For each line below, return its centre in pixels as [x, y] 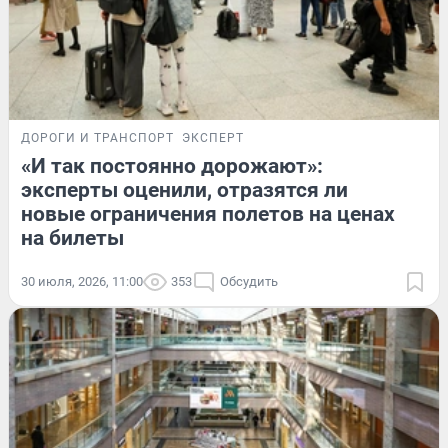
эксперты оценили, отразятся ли [184, 190]
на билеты [72, 238]
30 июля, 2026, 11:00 [82, 282]
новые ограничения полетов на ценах [208, 214]
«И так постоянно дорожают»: [172, 166]
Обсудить [249, 282]
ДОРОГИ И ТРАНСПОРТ [97, 138]
